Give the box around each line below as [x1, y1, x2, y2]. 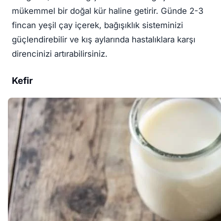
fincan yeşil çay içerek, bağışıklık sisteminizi [12, 20, 183, 30]
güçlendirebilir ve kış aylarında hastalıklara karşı [12, 34, 195, 44]
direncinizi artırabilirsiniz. [12, 48, 108, 59]
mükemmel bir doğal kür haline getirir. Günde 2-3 [12, 5, 203, 16]
